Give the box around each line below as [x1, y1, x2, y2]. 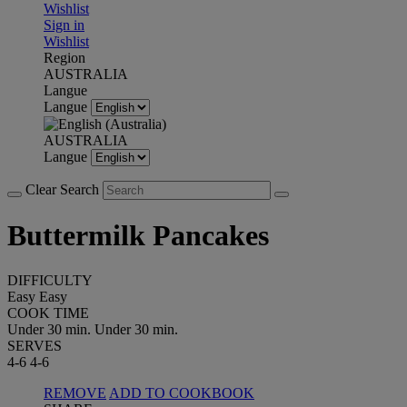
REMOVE [44, 384, 106, 401]
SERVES [7, 337, 62, 353]
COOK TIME [7, 304, 89, 321]
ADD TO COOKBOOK [109, 384, 254, 401]
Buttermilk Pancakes [7, 219, 269, 253]
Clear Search [25, 182, 103, 197]
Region [44, 50, 85, 65]
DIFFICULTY [7, 272, 93, 288]
